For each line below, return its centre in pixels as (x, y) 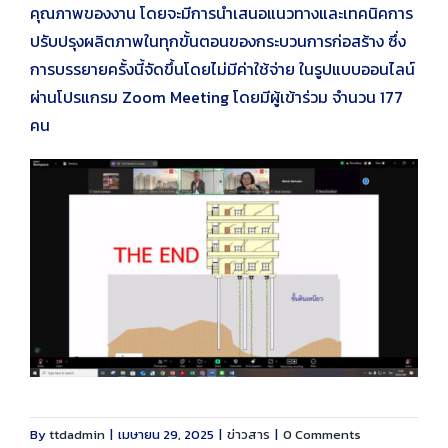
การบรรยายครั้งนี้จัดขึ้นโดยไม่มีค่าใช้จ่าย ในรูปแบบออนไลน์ (222, 69)
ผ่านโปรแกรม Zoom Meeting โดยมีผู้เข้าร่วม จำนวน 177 (216, 97)
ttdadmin (77, 435)
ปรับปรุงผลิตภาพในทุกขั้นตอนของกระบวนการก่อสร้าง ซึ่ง (218, 41)
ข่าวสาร (248, 435)
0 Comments (322, 435)
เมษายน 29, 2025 (166, 435)
